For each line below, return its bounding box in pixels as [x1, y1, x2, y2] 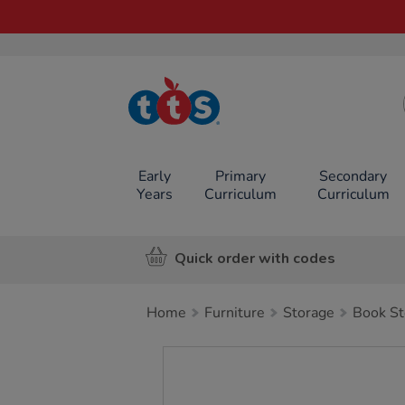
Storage [283, 303, 334, 323]
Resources [164, 117, 218, 132]
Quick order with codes [174, 248, 335, 268]
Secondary [319, 166, 388, 186]
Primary [214, 166, 266, 186]
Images [163, 346, 225, 366]
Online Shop [157, 130, 224, 146]
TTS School [162, 103, 220, 118]
